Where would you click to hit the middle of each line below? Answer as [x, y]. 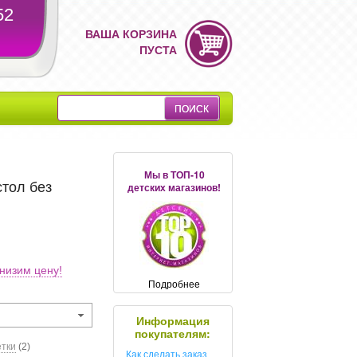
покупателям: [173, 333]
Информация [173, 320]
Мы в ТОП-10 [174, 174]
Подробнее [175, 283]
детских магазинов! [175, 187]
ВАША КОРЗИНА [131, 33]
